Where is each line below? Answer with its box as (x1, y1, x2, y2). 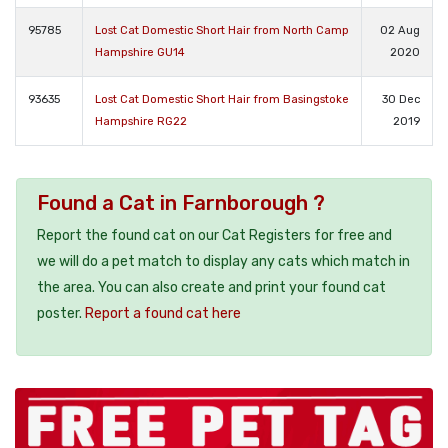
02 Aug (380, 23, 420, 37)
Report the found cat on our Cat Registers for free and (37, 226, 392, 244)
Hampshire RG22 (95, 114, 187, 128)
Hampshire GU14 (95, 45, 185, 59)
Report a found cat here (85, 304, 241, 322)
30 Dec (382, 92, 420, 106)
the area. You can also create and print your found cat (37, 278, 386, 296)
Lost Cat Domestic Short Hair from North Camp (95, 23, 349, 37)
